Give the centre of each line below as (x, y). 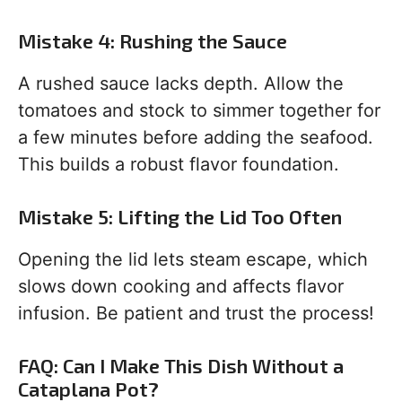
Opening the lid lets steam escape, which (193, 260)
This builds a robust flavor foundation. (179, 165)
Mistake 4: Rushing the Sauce (153, 41)
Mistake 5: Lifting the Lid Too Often (180, 217)
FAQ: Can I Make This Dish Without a (181, 366)
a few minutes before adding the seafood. (196, 138)
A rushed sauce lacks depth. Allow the (181, 84)
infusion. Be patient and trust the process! (196, 314)
